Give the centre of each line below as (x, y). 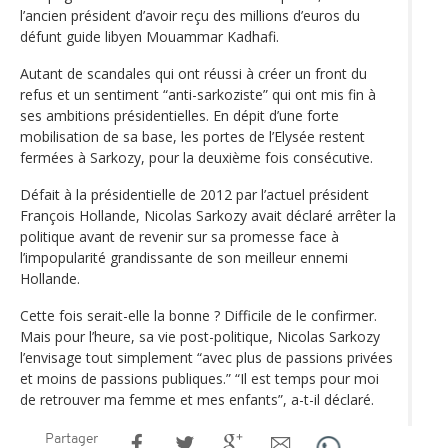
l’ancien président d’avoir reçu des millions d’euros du (190, 16)
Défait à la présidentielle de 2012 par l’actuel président (194, 195)
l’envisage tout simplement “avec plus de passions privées (206, 358)
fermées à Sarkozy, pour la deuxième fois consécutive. (196, 158)
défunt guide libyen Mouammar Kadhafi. (149, 37)
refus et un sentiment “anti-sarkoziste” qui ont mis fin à (198, 95)
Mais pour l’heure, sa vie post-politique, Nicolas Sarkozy (200, 337)
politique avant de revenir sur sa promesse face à (179, 237)
